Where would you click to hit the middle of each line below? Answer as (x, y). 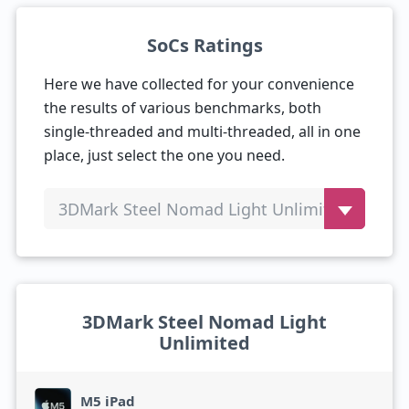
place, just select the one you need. (164, 155)
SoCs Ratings (204, 45)
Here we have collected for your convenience (199, 84)
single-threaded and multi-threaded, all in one (202, 131)
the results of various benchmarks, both (182, 108)
